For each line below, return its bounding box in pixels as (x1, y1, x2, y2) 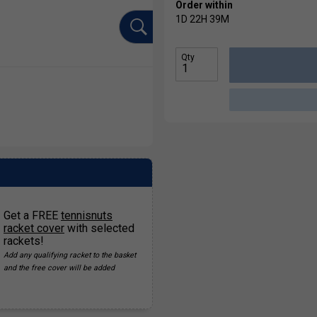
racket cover (4, 221, 64, 236)
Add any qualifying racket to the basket (4, 250, 136, 260)
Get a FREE (4, 209, 61, 223)
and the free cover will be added (4, 263, 115, 273)
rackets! (4, 234, 44, 248)
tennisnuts (61, 209, 113, 223)
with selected (64, 221, 134, 236)
